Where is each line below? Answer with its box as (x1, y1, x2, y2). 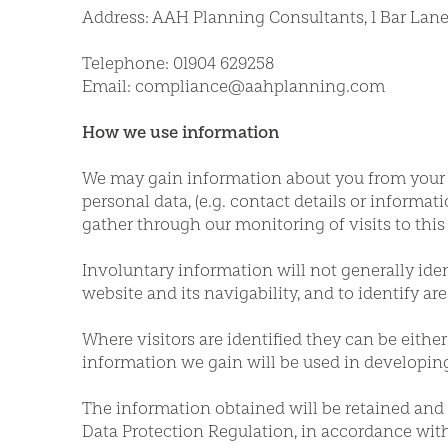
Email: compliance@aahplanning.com (82, 76, 385, 96)
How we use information (82, 122, 279, 142)
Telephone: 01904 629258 (82, 53, 274, 73)
